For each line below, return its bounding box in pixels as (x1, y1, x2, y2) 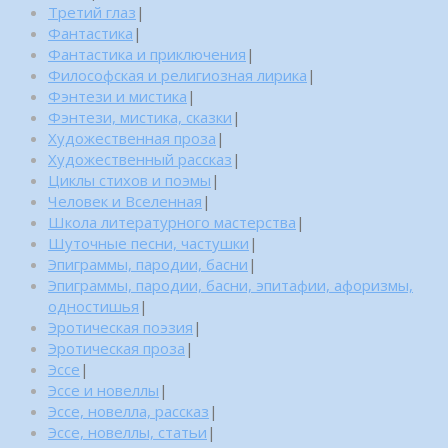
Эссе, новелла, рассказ (48, 400, 209, 421)
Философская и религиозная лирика (48, 64, 307, 85)
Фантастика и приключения (48, 43, 246, 64)
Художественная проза (48, 127, 216, 148)
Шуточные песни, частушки (48, 232, 249, 253)
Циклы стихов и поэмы (48, 169, 211, 190)
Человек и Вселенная (48, 190, 202, 211)
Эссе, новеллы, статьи (48, 421, 207, 442)
